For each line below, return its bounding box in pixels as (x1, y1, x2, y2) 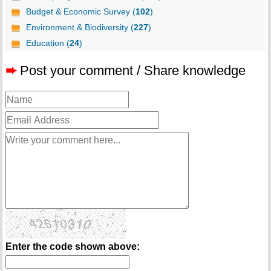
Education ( (25, 38, 70, 48)
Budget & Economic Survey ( (25, 7, 135, 17)
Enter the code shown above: (5, 241, 140, 252)
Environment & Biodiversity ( (25, 22, 134, 33)
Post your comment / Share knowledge (19, 63, 246, 79)
